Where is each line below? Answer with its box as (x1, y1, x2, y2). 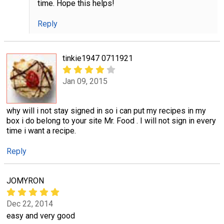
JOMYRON (6, 176, 44, 185)
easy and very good (6, 210, 75, 220)
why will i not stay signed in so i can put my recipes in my (6, 105, 206, 115)
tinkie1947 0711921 (62, 53, 133, 63)
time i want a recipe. (6, 125, 76, 135)
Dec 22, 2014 (6, 199, 53, 209)
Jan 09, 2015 (62, 76, 107, 86)
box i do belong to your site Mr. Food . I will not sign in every (6, 115, 216, 125)
